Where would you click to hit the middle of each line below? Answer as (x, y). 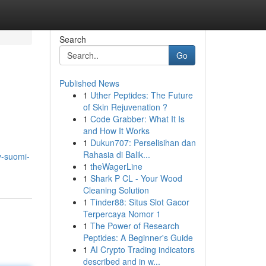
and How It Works (116, 131)
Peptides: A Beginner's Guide (138, 237)
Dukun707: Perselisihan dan (143, 142)
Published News (89, 83)
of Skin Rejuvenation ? (125, 107)
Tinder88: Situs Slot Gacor (140, 202)
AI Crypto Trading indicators (142, 249)
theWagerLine (116, 166)
